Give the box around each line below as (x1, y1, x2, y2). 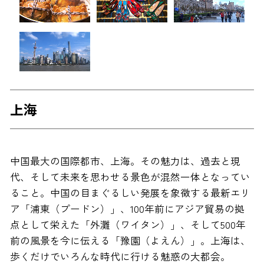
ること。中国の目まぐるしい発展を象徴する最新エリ (9, 186, 250, 200)
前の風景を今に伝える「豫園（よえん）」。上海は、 (9, 233, 250, 248)
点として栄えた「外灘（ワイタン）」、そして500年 (9, 217, 246, 232)
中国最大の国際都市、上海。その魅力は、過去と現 (9, 154, 240, 169)
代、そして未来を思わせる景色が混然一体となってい (9, 170, 250, 184)
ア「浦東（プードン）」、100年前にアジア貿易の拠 (9, 202, 245, 216)
